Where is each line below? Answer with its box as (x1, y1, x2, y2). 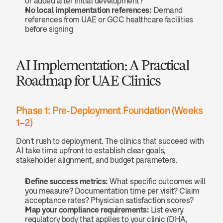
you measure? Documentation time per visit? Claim (25, 186, 200, 195)
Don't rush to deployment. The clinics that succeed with (16, 136, 204, 145)
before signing (25, 24, 73, 33)
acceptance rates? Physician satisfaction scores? (25, 196, 194, 205)
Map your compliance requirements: (25, 205, 149, 214)
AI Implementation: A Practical (16, 56, 189, 75)
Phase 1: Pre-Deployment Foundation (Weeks (16, 105, 203, 116)
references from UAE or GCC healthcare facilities (25, 15, 193, 24)
